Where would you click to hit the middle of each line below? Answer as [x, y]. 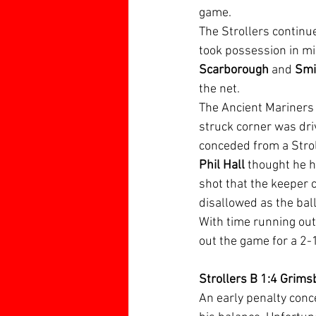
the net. [219, 89]
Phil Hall [223, 165]
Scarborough [234, 70]
